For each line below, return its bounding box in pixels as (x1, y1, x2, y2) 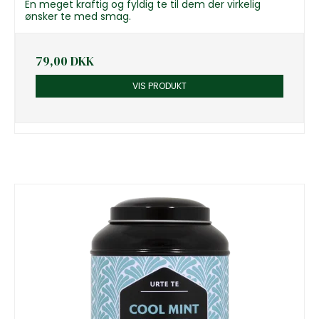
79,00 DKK (36, 52, 94, 70)
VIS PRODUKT (132, 79, 187, 92)
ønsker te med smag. (25, 9, 131, 23)
